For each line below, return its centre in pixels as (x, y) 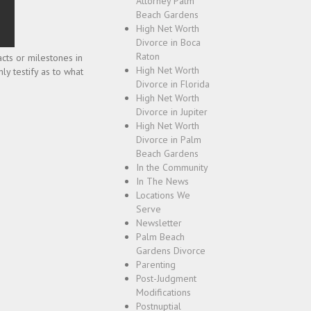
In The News (162, 181)
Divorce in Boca (168, 42)
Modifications (163, 292)
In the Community (172, 167)
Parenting (156, 264)
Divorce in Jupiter (172, 112)
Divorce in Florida (173, 84)
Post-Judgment (166, 278)
